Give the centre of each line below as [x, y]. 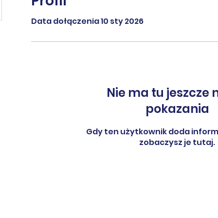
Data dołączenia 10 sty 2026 [87, 21]
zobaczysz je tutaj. [177, 142]
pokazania [177, 109]
